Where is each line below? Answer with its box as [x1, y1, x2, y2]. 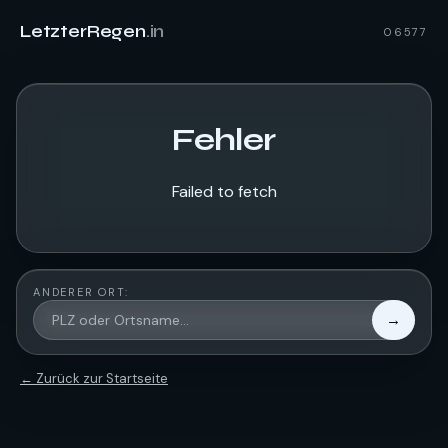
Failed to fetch [171, 181, 277, 202]
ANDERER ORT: [33, 285, 130, 299]
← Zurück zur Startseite [20, 370, 168, 387]
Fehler [172, 120, 276, 159]
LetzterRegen [20, 20, 146, 42]
